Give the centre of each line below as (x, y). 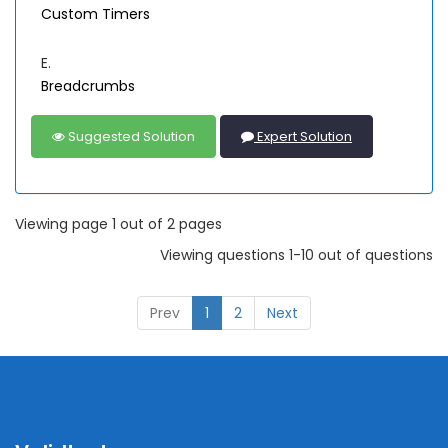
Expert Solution (303, 136)
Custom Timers (95, 14)
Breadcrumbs (88, 86)
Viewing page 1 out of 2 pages (118, 224)
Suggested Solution (130, 136)
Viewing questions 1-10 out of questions (296, 255)
